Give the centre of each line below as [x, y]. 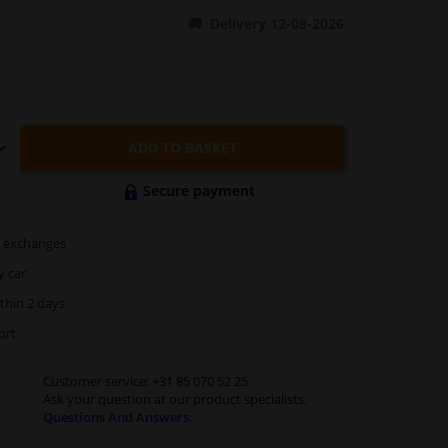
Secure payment [199, 190]
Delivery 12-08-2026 [276, 23]
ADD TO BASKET [182, 148]
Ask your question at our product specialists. [174, 399]
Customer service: [97, 381]
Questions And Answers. [117, 417]
